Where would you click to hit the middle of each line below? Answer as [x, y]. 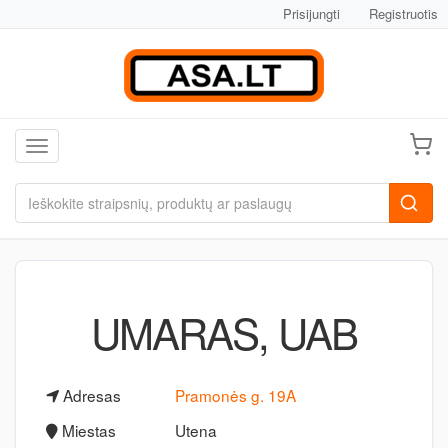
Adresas [90, 395]
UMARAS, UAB [224, 332]
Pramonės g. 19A [235, 395]
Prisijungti [311, 13]
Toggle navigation [92, 148]
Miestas [87, 430]
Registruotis [403, 13]
